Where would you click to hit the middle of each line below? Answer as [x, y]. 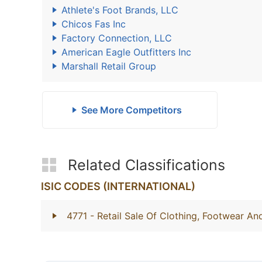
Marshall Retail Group [109, 66]
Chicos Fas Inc [94, 24]
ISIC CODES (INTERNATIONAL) [118, 186]
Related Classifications [146, 165]
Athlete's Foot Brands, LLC [120, 10]
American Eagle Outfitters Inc [126, 52]
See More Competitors [131, 110]
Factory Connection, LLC [117, 38]
